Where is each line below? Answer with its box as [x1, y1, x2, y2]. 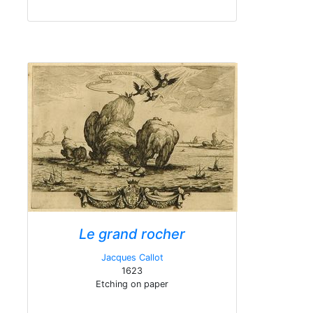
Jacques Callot [101, 252, 163, 263]
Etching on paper [96, 279, 168, 289]
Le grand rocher [79, 226, 185, 242]
